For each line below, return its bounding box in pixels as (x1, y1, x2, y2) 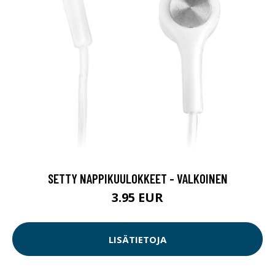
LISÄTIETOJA (109, 233, 166, 246)
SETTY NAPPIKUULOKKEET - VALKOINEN (47, 171, 228, 187)
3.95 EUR (112, 189, 163, 206)
